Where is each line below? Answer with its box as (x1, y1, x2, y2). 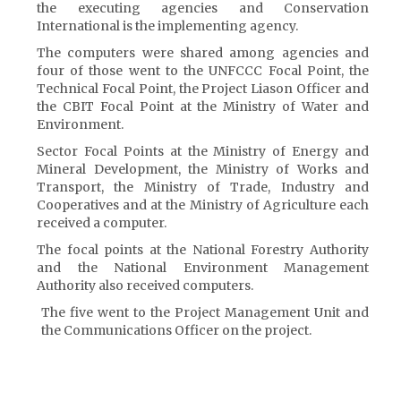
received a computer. (37, 215, 166, 231)
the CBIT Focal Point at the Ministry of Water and (37, 98, 369, 115)
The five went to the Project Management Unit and (41, 304, 369, 320)
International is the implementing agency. (37, 18, 298, 34)
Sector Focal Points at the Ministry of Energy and (37, 143, 369, 159)
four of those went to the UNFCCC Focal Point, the (37, 63, 369, 79)
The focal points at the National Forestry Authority (37, 242, 369, 258)
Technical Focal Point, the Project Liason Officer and (37, 81, 369, 97)
